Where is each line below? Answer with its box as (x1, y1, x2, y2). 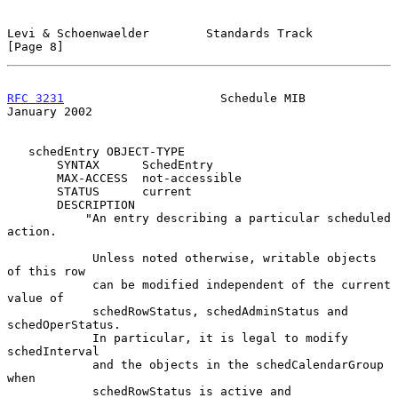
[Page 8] (7, 39, 64, 53)
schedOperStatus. (7, 317, 121, 331)
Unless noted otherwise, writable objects (7, 251, 92, 265)
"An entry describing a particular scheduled (7, 211, 85, 225)
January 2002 (7, 104, 92, 118)
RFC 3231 (7, 91, 64, 105)
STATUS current (7, 184, 57, 198)
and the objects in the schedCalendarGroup (7, 357, 92, 371)
